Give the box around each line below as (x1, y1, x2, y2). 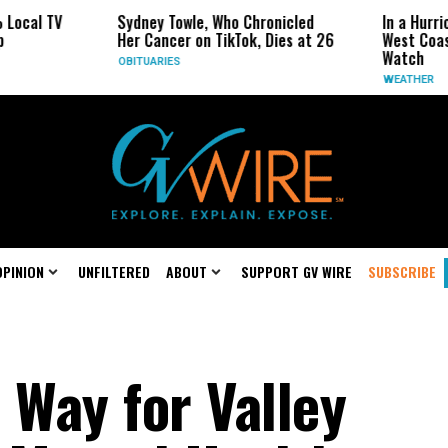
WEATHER (267, 73, 319, 86)
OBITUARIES (2, 55, 65, 68)
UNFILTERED (78, 261, 150, 282)
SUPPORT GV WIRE (241, 261, 352, 282)
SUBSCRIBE (368, 261, 436, 282)
